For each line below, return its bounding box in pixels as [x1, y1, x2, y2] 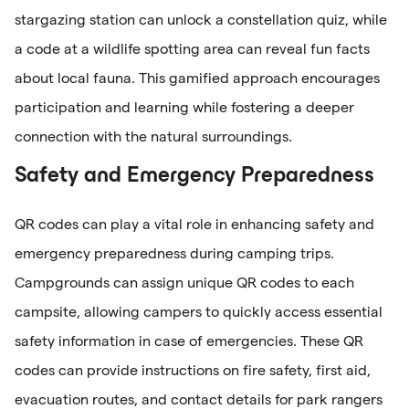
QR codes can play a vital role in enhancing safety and [15, 215, 374, 232]
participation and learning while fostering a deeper [15, 99, 354, 115]
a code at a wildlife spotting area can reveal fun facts [15, 40, 370, 57]
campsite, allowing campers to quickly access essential [15, 303, 383, 320]
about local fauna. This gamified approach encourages [15, 69, 380, 86]
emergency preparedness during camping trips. [15, 245, 334, 261]
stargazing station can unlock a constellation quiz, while [15, 11, 387, 27]
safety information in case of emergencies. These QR [15, 332, 363, 349]
